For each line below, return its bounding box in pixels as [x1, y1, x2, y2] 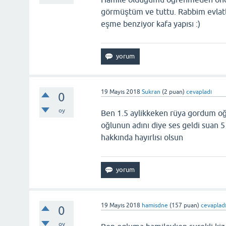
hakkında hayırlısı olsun [101, 133, 186, 142]
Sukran [142, 88, 161, 95]
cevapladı [186, 88, 212, 95]
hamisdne [142, 202, 168, 209]
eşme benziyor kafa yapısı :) [101, 19, 201, 28]
